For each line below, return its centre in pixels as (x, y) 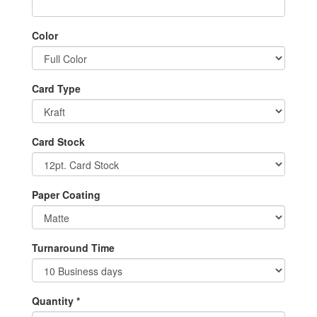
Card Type (56, 88)
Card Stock (58, 142)
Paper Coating (66, 195)
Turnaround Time (73, 248)
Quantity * (56, 301)
